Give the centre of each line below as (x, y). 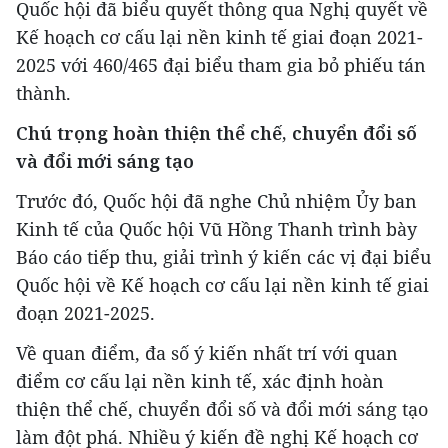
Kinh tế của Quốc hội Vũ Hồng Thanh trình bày (216, 229)
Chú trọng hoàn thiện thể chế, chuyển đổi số (216, 133)
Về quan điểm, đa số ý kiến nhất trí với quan (207, 353)
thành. (43, 93)
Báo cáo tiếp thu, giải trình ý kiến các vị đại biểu (223, 257)
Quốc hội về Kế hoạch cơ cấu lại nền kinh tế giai (222, 285)
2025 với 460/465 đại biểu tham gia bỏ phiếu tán (221, 65)
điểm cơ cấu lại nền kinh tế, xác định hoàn (200, 381)
